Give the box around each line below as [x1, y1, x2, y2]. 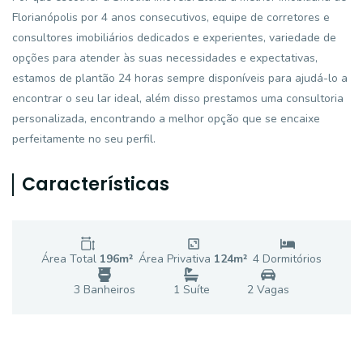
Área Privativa [139, 251, 214, 267]
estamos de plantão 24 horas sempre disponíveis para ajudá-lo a [12, 70, 348, 86]
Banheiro [80, 282, 130, 297]
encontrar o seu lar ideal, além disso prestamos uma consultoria [12, 91, 344, 106]
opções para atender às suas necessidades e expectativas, [12, 50, 318, 66]
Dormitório [259, 251, 316, 267]
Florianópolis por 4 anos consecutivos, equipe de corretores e [12, 10, 330, 25]
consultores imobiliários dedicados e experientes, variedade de [12, 30, 336, 45]
